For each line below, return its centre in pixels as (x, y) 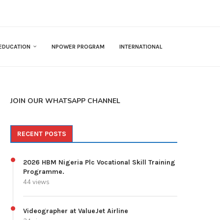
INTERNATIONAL (141, 47)
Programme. (44, 172)
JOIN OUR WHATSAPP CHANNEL (65, 101)
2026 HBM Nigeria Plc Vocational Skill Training (99, 163)
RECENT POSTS (42, 134)
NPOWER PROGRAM (78, 47)
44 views (36, 182)
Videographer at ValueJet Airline (76, 211)
